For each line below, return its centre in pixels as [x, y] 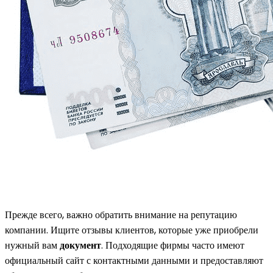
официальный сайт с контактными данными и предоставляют [134, 260]
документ [80, 245]
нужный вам [32, 245]
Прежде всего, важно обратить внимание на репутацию [121, 214]
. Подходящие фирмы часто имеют [173, 245]
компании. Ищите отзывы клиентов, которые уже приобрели [132, 230]
